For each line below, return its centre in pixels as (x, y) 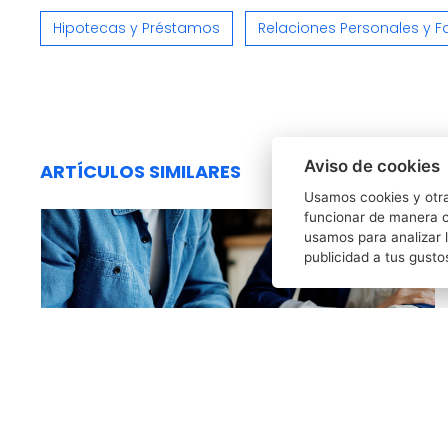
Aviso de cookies (372, 165)
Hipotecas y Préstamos (136, 27)
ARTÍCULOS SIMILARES (140, 171)
